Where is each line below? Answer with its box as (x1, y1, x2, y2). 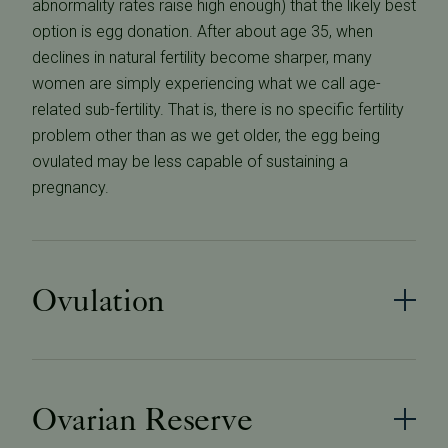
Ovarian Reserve (32, 400, 253, 439)
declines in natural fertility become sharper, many (32, 48, 372, 68)
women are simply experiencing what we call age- (32, 74, 381, 94)
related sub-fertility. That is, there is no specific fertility (32, 100, 404, 120)
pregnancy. (32, 178, 109, 198)
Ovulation (32, 281, 166, 320)
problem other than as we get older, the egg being (32, 126, 380, 146)
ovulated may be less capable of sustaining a (32, 152, 348, 172)
